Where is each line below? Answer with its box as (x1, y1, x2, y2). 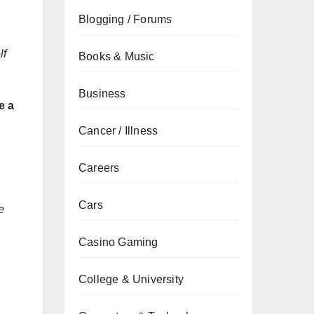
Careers (78, 162, 120, 174)
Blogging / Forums (78, 13, 172, 25)
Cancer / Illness (78, 125, 158, 137)
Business (78, 88, 126, 100)
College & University (78, 273, 184, 285)
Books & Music (78, 50, 155, 62)
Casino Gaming (78, 236, 158, 248)
